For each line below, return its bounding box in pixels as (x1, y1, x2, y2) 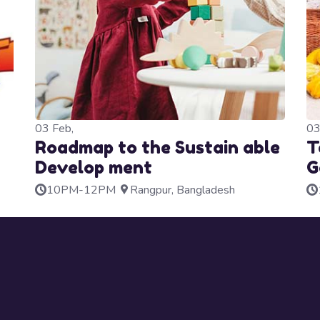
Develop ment (35, 157, 152, 179)
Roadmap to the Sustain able (35, 137, 280, 159)
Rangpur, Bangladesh (130, 182, 235, 199)
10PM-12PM (46, 182, 116, 199)
